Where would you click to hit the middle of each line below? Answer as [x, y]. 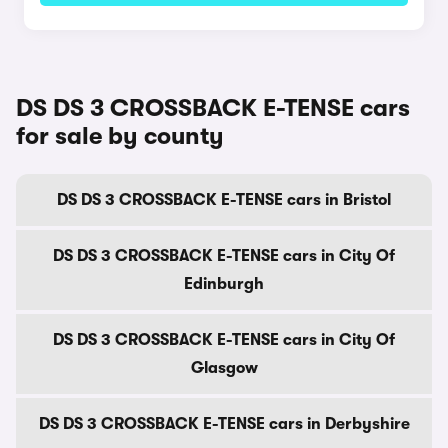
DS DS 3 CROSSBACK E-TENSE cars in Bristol [224, 200]
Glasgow [224, 368]
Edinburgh [224, 284]
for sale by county [120, 136]
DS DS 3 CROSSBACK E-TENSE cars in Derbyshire [224, 424]
